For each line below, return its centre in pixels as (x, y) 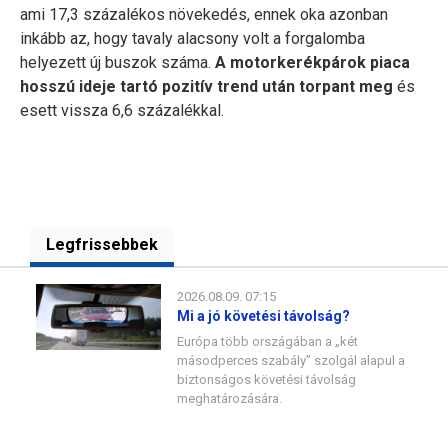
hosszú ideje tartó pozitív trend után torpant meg (206, 86)
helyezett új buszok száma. (117, 62)
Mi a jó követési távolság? (263, 316)
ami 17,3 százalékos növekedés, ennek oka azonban (204, 14)
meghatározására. (229, 398)
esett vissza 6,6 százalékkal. (122, 110)
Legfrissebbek (102, 244)
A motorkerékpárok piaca (312, 62)
